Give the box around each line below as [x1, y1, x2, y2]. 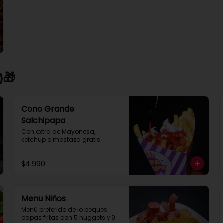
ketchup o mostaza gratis [21, 135, 100, 144]
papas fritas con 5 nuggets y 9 [21, 213, 115, 222]
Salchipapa [21, 115, 65, 126]
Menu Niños [21, 193, 66, 204]
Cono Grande [21, 103, 74, 114]
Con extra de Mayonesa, [21, 127, 95, 136]
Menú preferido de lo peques [21, 205, 107, 214]
